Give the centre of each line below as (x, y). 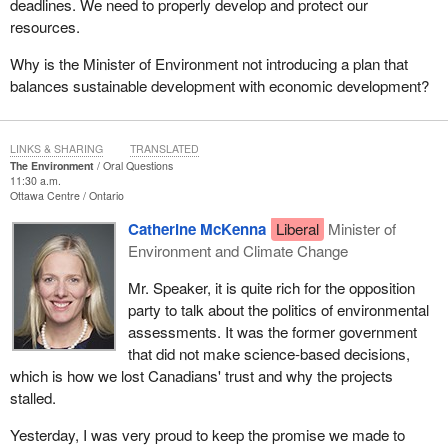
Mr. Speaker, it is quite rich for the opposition (271, 288)
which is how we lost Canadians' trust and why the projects (201, 376)
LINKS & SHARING (56, 148)
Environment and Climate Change (237, 251)
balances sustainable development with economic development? (219, 85)
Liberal (297, 229)
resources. (44, 26)
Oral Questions (137, 165)
